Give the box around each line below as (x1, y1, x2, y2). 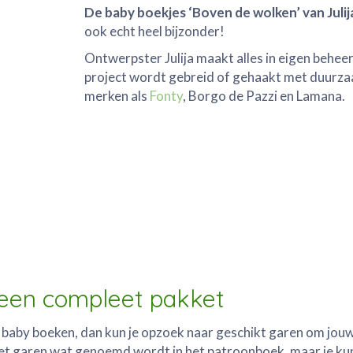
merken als (84, 87, 150, 104)
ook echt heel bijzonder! (84, 22, 225, 39)
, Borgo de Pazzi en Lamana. (183, 87, 345, 104)
